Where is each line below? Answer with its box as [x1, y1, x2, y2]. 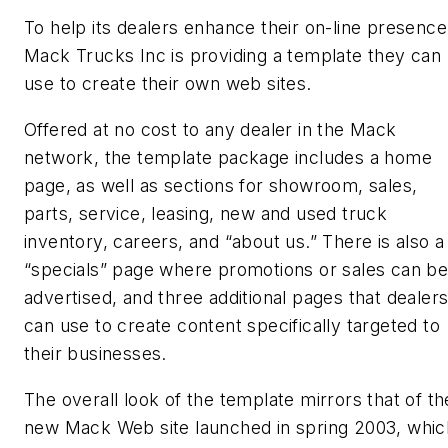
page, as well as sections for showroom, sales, [24, 174, 418, 196]
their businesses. [24, 342, 167, 364]
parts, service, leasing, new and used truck [24, 202, 388, 224]
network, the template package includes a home [24, 146, 432, 168]
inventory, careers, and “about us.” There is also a [24, 230, 445, 252]
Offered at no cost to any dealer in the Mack [24, 118, 397, 140]
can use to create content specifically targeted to [24, 314, 440, 336]
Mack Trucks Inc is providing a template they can [24, 45, 442, 67]
